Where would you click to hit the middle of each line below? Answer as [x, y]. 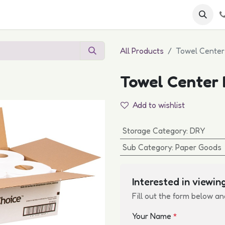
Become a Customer [66, 15]
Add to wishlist [159, 105]
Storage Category [154, 131]
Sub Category [147, 147]
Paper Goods [198, 147]
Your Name [153, 216]
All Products [142, 51]
